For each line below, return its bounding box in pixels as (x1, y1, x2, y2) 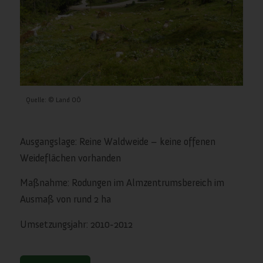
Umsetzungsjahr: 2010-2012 (19, 218, 133, 230)
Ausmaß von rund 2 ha (19, 193, 111, 205)
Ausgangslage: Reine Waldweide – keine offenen (19, 136, 215, 148)
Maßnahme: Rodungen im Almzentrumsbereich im (19, 177, 224, 189)
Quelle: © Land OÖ (25, 95, 81, 104)
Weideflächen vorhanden (19, 152, 121, 164)
